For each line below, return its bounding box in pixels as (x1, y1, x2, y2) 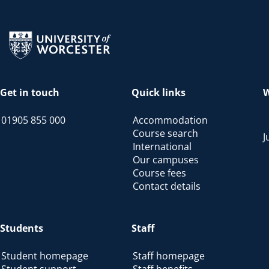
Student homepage (1, 249, 88, 262)
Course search (133, 126, 199, 140)
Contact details (133, 179, 201, 193)
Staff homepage (133, 249, 205, 262)
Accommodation (133, 113, 208, 127)
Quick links (131, 85, 186, 99)
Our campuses (133, 153, 199, 166)
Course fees (133, 166, 187, 180)
